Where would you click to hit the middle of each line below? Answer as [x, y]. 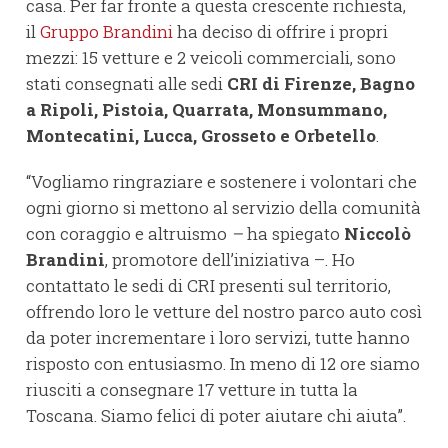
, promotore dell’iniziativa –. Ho [230, 260]
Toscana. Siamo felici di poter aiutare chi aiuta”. [216, 416]
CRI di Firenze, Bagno [321, 84]
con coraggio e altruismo [126, 234]
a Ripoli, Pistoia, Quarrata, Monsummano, [206, 110]
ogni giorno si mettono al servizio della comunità [223, 208]
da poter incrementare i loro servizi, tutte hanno [218, 338]
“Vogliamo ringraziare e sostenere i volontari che [221, 182]
